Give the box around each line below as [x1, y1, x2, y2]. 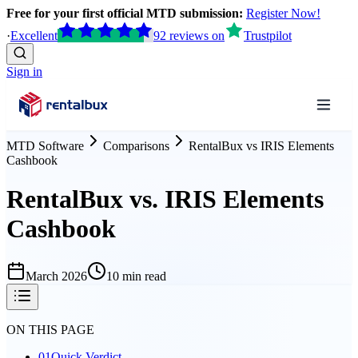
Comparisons [103, 139, 169, 153]
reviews [169, 29, 209, 42]
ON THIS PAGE [6, 322, 94, 336]
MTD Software [6, 139, 84, 153]
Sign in [6, 65, 42, 78]
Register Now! [246, 6, 320, 20]
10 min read [106, 268, 166, 283]
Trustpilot [244, 29, 292, 42]
